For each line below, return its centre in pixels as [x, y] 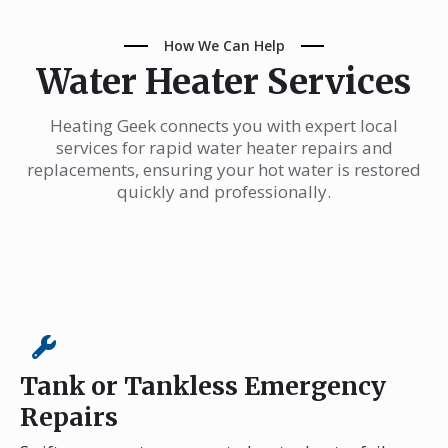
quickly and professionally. [224, 191]
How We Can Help [224, 45]
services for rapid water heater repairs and [224, 147]
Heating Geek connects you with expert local [224, 125]
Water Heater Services [224, 81]
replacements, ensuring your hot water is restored [224, 169]
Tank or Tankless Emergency [203, 385]
